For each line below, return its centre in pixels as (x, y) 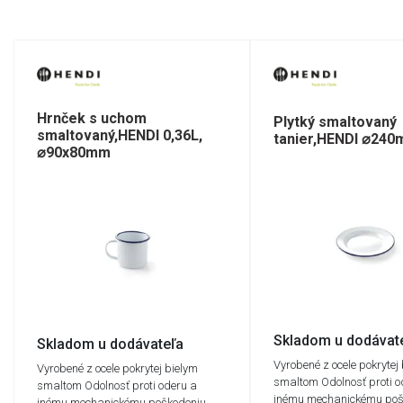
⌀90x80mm (74, 152)
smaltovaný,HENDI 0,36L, (120, 135)
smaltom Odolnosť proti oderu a (117, 385)
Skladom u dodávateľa (110, 344)
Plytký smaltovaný (335, 122)
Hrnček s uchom (92, 118)
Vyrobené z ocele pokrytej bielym (117, 368)
